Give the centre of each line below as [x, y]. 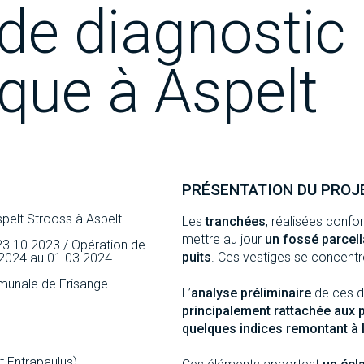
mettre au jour [223, 239]
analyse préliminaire [251, 292]
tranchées [236, 221]
